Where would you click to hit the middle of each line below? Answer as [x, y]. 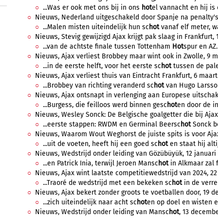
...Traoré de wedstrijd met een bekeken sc [107, 183]
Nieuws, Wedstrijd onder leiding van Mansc [102, 212]
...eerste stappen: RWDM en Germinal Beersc [112, 124]
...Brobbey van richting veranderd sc [98, 85]
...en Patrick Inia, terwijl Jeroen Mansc [100, 163]
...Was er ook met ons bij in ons [92, 8]
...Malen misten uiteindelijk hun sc [96, 27]
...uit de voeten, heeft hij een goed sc [100, 144]
